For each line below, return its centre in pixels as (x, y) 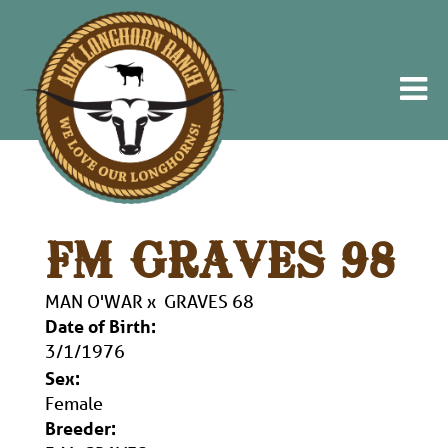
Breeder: (80, 428)
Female (74, 403)
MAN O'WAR (94, 301)
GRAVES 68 (209, 301)
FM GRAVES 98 (220, 264)
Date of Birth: (100, 326)
